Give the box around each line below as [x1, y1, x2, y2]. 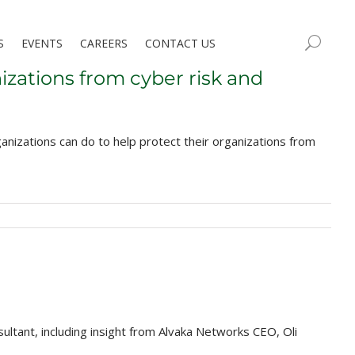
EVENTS [21, 36, 63, 51]
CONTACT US [145, 36, 216, 51]
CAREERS [80, 36, 128, 51]
